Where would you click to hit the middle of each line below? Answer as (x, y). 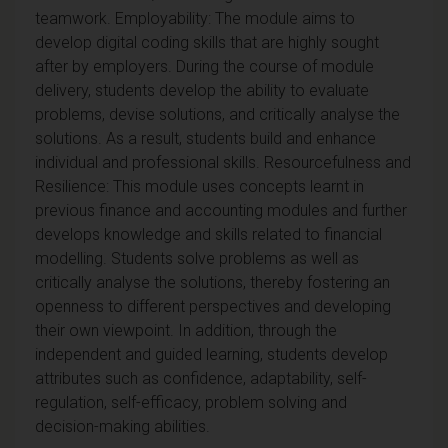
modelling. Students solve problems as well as (197, 258)
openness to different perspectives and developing (213, 306)
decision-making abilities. (122, 426)
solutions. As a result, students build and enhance (205, 138)
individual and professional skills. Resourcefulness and (223, 162)
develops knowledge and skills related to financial (208, 234)
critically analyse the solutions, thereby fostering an (212, 282)
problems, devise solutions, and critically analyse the (217, 114)
